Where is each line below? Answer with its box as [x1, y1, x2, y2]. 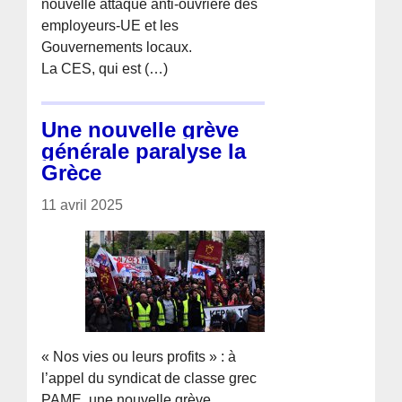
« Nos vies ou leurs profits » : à [41, 348, 237, 364]
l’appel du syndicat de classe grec [41, 370, 258, 386]
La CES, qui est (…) [41, 60, 169, 76]
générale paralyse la [41, 138, 247, 163]
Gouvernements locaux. [41, 39, 193, 55]
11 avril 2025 [41, 197, 124, 213]
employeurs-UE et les [41, 17, 179, 33]
